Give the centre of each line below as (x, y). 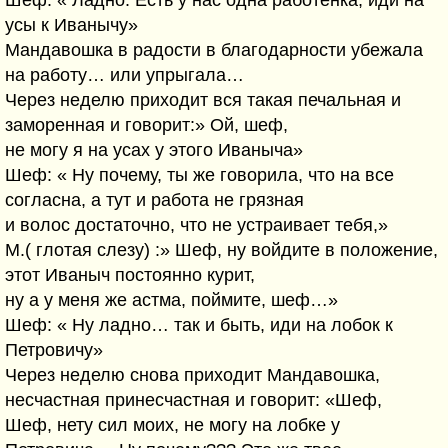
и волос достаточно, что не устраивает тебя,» (196, 225)
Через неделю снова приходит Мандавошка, (192, 375)
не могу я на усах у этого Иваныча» (154, 150)
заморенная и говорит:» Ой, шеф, (146, 125)
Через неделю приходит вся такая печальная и (203, 100)
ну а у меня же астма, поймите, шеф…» (171, 300)
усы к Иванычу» (71, 25)
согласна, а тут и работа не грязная (154, 200)
